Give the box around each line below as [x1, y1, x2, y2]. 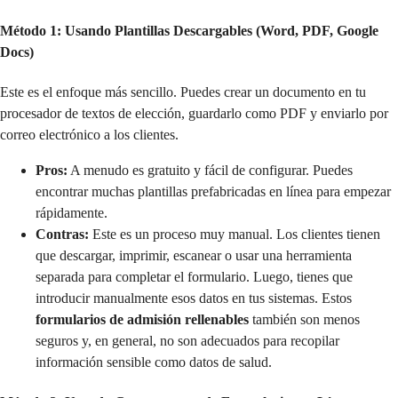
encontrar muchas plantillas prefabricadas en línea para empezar [36, 184, 391, 200]
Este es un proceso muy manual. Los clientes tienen [89, 227, 380, 243]
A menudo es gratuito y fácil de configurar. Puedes [68, 163, 353, 179]
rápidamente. [36, 205, 107, 221]
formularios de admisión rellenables [36, 312, 249, 328]
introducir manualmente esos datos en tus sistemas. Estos [36, 291, 352, 306]
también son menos [249, 312, 360, 328]
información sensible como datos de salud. [36, 354, 272, 370]
